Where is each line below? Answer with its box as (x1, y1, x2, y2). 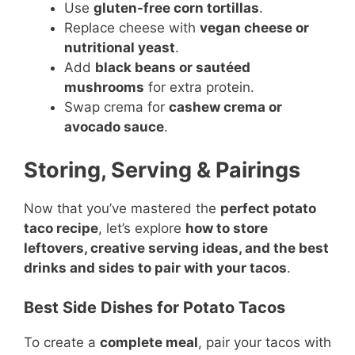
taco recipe (24, 219, 98, 236)
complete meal (100, 334, 198, 350)
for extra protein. (144, 79, 254, 95)
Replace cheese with (64, 20, 200, 36)
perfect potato (220, 200, 316, 216)
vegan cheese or (200, 20, 309, 36)
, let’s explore (98, 219, 185, 236)
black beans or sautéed (95, 59, 250, 75)
